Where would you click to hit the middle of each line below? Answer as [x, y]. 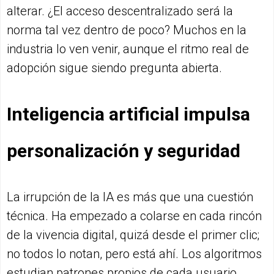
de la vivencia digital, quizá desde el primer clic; [133, 235]
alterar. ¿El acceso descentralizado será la [120, 11]
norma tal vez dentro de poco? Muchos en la [127, 30]
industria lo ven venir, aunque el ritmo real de [128, 49]
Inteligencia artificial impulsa [128, 114]
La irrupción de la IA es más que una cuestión [130, 197]
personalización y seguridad [124, 151]
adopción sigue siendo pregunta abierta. [114, 68]
